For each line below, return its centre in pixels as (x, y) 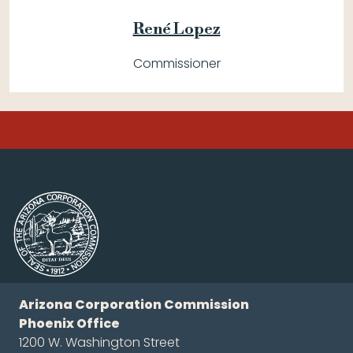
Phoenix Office (69, 324)
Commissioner (176, 64)
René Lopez (176, 30)
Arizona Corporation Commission (134, 305)
